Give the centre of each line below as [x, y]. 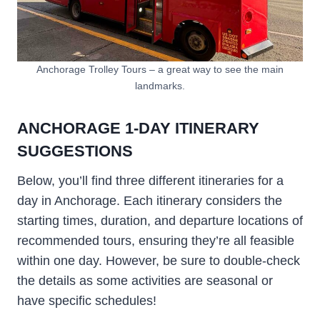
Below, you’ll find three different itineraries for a [150, 181]
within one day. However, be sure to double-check [159, 261]
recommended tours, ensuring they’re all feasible [156, 241]
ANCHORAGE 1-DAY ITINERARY [138, 129]
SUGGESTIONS [75, 151]
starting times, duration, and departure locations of [160, 221]
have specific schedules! [87, 301]
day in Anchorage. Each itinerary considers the [150, 201]
